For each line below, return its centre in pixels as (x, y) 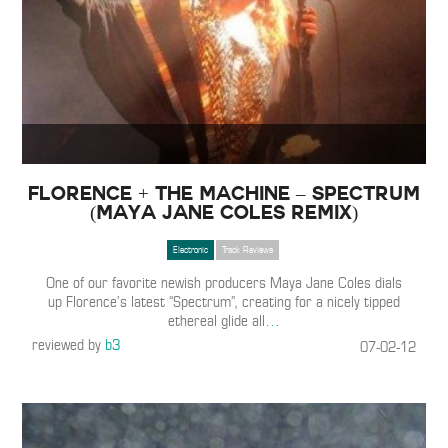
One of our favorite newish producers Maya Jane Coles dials (223, 283)
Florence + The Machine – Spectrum (223, 193)
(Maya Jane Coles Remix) (223, 212)
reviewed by (69, 345)
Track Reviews (247, 250)
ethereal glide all (216, 321)
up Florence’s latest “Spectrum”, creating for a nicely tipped (223, 302)
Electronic (190, 250)
